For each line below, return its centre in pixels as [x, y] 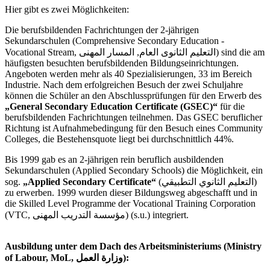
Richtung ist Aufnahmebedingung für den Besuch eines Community [134, 128]
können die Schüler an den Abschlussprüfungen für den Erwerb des [133, 96]
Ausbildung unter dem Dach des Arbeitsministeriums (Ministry [133, 246]
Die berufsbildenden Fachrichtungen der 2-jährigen [102, 30]
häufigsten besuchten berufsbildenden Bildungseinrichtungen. [122, 63]
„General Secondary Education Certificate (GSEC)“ [111, 107]
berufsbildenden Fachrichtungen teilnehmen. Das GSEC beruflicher [133, 118]
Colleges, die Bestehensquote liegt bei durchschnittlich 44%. [119, 139]
